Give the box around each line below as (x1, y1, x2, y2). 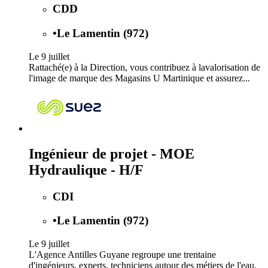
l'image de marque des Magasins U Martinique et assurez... (29, 72, 250, 83)
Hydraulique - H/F (29, 162, 144, 178)
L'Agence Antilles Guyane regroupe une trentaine (29, 249, 216, 260)
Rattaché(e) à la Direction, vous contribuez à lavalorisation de (29, 62, 260, 72)
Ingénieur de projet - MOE (29, 145, 194, 162)
